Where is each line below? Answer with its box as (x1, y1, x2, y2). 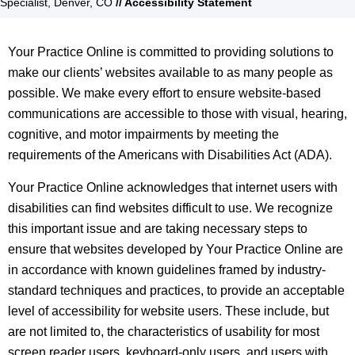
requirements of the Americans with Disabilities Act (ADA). (8, 148, 332, 162)
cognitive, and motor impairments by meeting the (8, 128, 279, 142)
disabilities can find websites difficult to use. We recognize (8, 201, 333, 216)
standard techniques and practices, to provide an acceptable (8, 284, 345, 298)
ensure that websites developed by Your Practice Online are (8, 242, 343, 257)
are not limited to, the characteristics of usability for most (8, 325, 319, 339)
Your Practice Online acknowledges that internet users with (8, 181, 338, 195)
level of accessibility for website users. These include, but (8, 304, 329, 319)
